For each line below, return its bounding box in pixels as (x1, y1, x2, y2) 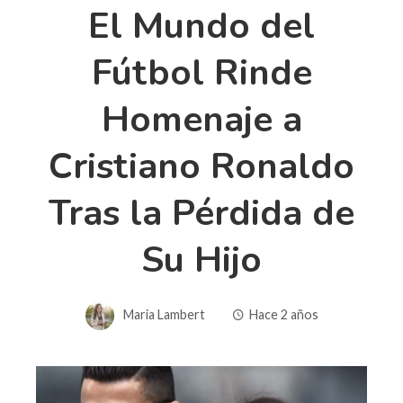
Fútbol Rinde (91, 48, 312, 97)
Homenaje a (101, 94, 302, 144)
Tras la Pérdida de (49, 188, 354, 237)
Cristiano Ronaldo (49, 141, 354, 191)
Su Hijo (141, 235, 262, 284)
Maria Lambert (122, 306, 205, 322)
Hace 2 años (248, 306, 318, 322)
